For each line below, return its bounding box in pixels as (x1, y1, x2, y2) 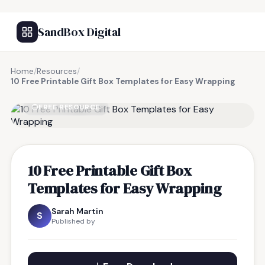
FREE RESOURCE (38, 102, 100, 112)
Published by (51, 216, 95, 226)
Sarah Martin (51, 206, 104, 216)
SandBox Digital (38, 24, 121, 40)
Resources (37, 66, 77, 76)
